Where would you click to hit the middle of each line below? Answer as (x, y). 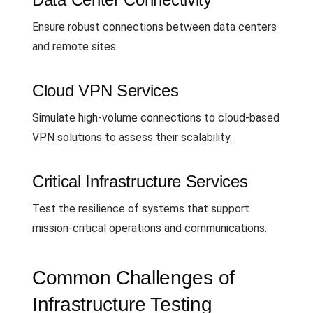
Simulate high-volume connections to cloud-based (156, 117)
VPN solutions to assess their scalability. (132, 137)
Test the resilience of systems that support (141, 208)
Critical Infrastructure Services (140, 181)
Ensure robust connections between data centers (154, 27)
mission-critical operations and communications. (150, 228)
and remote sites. (75, 46)
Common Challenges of (133, 277)
